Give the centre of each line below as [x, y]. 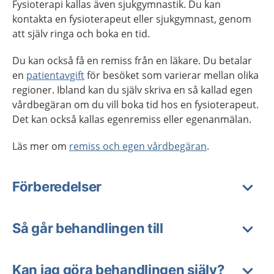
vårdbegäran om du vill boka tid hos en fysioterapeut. [135, 105]
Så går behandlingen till [88, 228]
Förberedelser [57, 187]
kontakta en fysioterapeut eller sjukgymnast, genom [132, 19]
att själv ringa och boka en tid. [81, 34]
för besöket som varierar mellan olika [172, 75]
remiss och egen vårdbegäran [138, 146]
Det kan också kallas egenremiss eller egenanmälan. [132, 119]
